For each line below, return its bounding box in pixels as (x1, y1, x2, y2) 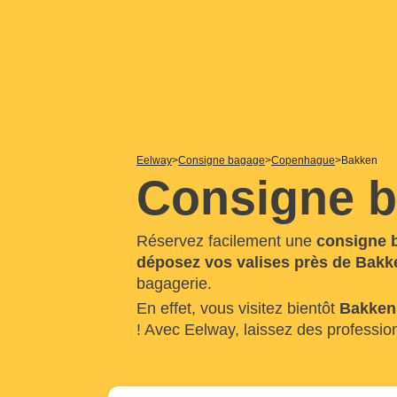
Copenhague (271, 154, 335, 167)
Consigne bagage (178, 154, 265, 167)
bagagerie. (136, 275, 212, 292)
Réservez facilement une (136, 232, 316, 250)
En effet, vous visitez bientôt (136, 300, 339, 317)
